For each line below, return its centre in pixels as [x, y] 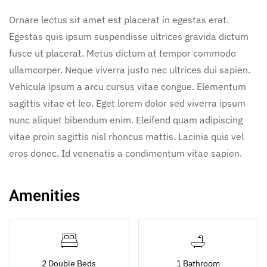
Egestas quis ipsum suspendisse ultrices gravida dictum [129, 36]
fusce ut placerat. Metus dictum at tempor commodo [122, 53]
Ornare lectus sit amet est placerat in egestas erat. [119, 19]
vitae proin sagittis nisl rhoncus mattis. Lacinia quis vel [126, 136]
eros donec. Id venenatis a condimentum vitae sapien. [125, 153]
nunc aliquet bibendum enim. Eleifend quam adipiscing [126, 119]
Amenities [44, 196]
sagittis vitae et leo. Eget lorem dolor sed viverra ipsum [127, 103]
